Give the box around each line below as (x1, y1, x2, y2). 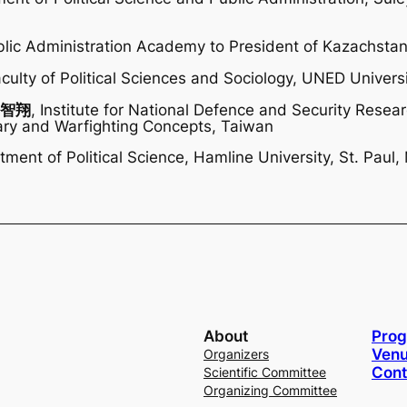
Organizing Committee (203, 382, 337, 398)
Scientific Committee (203, 363, 326, 380)
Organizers (203, 345, 269, 362)
